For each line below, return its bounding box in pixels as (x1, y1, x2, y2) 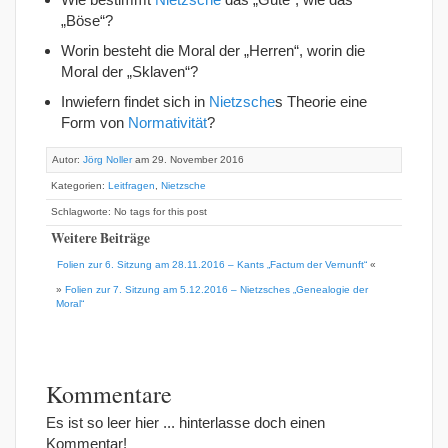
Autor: (52, 154, 83, 165)
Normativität (128, 113, 207, 131)
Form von (61, 113, 128, 131)
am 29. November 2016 (132, 154, 244, 165)
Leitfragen (108, 180, 155, 191)
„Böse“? (61, 11, 113, 29)
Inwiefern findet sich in (61, 92, 209, 110)
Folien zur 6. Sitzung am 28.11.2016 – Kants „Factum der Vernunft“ (57, 259, 368, 271)
